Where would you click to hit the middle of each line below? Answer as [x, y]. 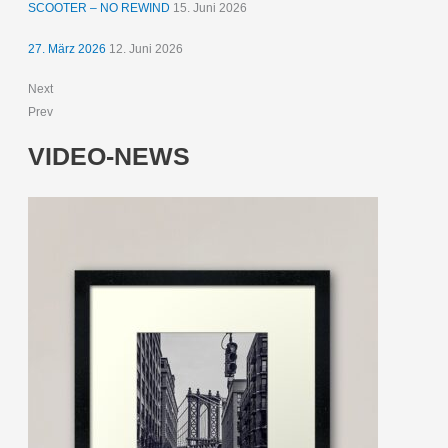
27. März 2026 [67, 48]
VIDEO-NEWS [109, 157]
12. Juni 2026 [146, 48]
